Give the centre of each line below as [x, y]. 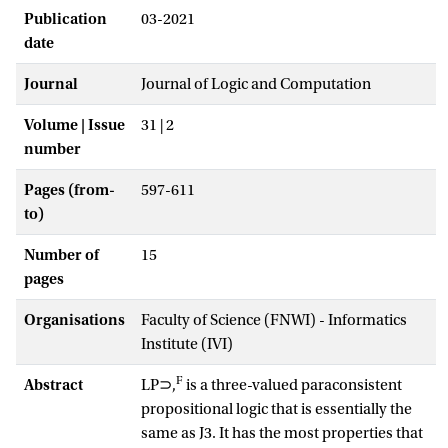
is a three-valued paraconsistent [292, 384]
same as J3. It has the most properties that [282, 432]
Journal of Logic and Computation [256, 83]
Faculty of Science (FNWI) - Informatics [274, 319]
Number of [61, 254]
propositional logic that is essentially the [276, 408]
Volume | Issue [74, 124]
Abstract [53, 384]
